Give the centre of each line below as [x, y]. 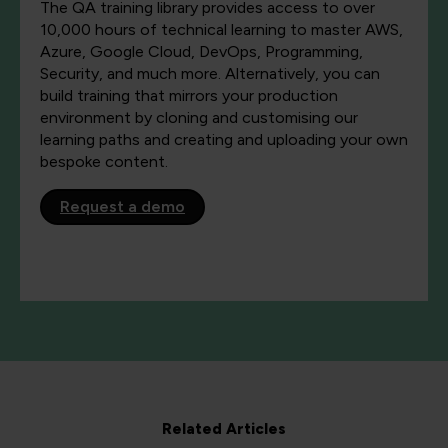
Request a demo [122, 207]
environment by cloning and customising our [199, 118]
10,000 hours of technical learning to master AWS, [221, 30]
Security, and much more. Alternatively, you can [210, 74]
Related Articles [224, 429]
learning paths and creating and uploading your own [224, 140]
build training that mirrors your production [189, 96]
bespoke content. [104, 162]
